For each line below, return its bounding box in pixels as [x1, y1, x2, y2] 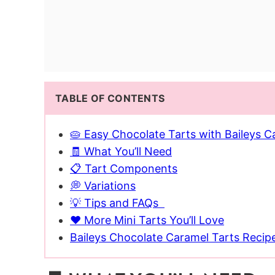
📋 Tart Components [70, 162, 177, 176]
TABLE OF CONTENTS [55, 92, 165, 105]
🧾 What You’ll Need [70, 145, 172, 158]
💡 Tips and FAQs [70, 196, 165, 210]
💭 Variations [70, 179, 136, 193]
